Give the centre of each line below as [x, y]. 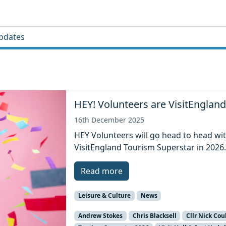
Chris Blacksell [154, 216]
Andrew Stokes [100, 216]
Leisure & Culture [104, 195]
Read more [102, 171]
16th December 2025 [109, 120]
